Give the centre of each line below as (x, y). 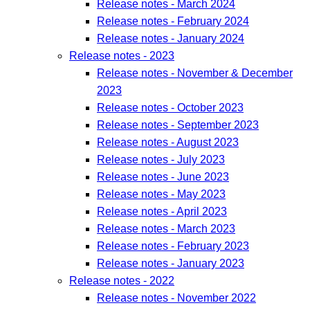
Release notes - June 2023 (163, 177)
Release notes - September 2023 (178, 125)
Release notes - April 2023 (162, 212)
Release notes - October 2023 (170, 108)
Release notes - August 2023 (168, 143)
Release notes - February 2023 (173, 246)
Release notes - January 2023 (171, 264)
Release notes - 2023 (122, 56)
